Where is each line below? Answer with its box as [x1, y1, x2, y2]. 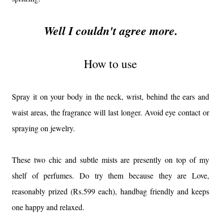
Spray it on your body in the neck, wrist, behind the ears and [12, 91, 209, 102]
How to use [84, 56, 137, 72]
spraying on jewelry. [12, 123, 75, 133]
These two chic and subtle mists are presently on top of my [12, 154, 209, 165]
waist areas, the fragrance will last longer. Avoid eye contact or [12, 107, 209, 117]
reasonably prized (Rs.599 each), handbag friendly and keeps [12, 186, 209, 196]
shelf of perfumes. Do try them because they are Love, [12, 170, 209, 181]
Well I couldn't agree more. [43, 22, 178, 39]
